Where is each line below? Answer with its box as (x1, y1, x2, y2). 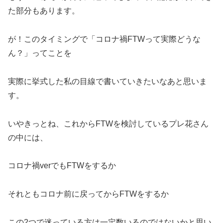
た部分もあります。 (8, 6, 80, 15)
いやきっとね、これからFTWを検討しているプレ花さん (8, 119, 209, 128)
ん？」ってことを (8, 48, 72, 57)
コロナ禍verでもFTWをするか (8, 161, 116, 170)
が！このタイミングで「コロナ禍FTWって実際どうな (8, 34, 201, 43)
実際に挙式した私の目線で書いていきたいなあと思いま (8, 77, 207, 86)
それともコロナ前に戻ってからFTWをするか (8, 190, 169, 199)
